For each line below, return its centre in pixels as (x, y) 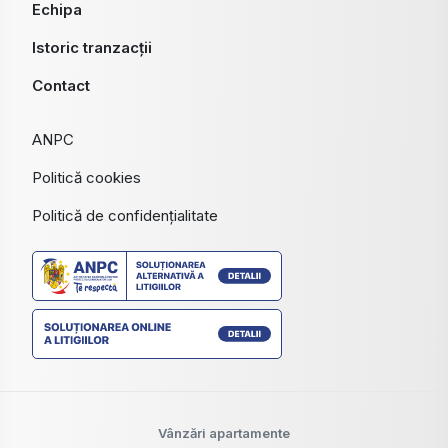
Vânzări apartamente (224, 433)
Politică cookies (86, 178)
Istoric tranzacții (92, 48)
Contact (61, 86)
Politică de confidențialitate (125, 216)
